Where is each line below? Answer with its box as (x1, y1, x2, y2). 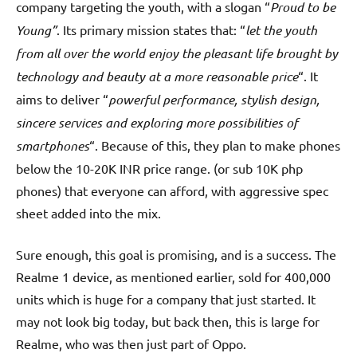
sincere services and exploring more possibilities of (16, 114, 298, 131)
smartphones (16, 137, 89, 155)
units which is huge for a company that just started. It (16, 291, 316, 308)
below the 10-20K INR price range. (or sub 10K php (16, 160, 303, 177)
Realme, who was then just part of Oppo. (16, 335, 246, 352)
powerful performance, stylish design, (108, 91, 320, 108)
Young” (16, 22, 57, 39)
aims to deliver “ (16, 91, 108, 108)
